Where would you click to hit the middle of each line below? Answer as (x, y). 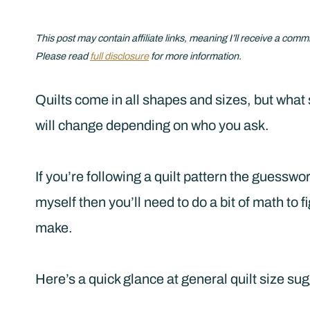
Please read (63, 56)
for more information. (195, 56)
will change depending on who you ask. (152, 126)
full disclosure (119, 56)
